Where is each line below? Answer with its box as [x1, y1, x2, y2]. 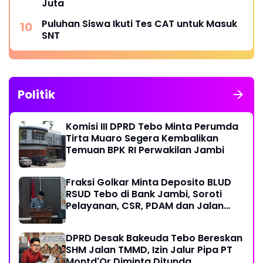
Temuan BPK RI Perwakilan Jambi [66, 143, 224, 157]
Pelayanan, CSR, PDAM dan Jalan [66, 199, 224, 213]
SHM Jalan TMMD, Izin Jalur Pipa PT [66, 243, 232, 257]
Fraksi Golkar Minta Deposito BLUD [66, 176, 231, 190]
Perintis [66, 211, 102, 225]
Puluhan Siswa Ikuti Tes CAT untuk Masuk [42, 17, 237, 31]
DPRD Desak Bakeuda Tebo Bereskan [66, 231, 242, 245]
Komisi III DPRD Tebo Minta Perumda [66, 120, 238, 134]
